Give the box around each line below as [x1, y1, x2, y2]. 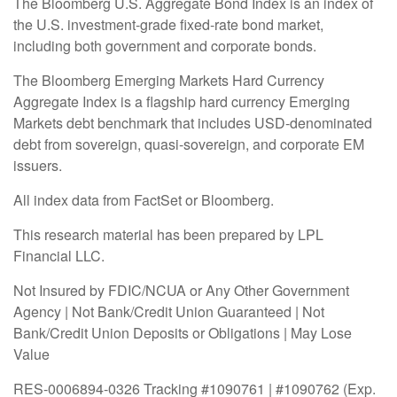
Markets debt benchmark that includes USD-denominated [13, 113, 372, 134]
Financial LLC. [13, 245, 105, 267]
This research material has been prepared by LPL [13, 224, 323, 245]
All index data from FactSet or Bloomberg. [13, 190, 277, 211]
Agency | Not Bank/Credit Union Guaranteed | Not [13, 301, 324, 323]
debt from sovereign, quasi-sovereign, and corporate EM [13, 134, 364, 155]
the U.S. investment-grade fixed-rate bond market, [13, 14, 323, 35]
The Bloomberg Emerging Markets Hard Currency [13, 70, 324, 91]
